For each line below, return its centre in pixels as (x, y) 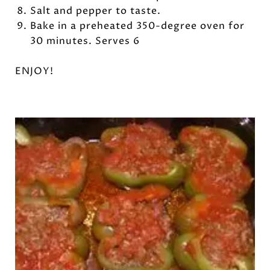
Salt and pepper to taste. (95, 11)
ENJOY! (34, 71)
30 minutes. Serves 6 (85, 41)
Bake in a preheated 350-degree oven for (137, 26)
